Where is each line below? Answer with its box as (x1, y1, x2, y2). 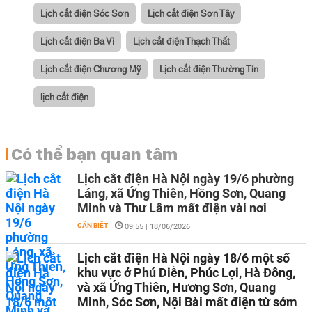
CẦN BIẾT (77, 221, 108, 229)
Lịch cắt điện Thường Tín (159, 62, 258, 75)
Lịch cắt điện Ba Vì (40, 34, 114, 47)
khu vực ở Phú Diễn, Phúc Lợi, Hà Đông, (77, 265, 295, 280)
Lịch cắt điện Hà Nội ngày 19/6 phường (77, 171, 294, 186)
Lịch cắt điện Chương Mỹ (40, 62, 141, 75)
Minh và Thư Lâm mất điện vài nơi (77, 201, 267, 215)
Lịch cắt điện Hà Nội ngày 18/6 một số (77, 251, 290, 265)
